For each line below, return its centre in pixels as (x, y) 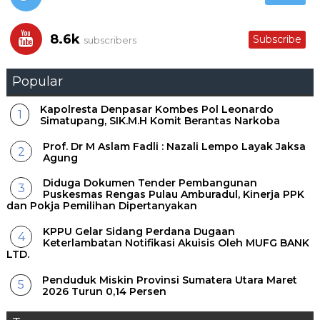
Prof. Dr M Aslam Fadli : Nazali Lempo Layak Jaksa (175, 146)
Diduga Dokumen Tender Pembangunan (150, 183)
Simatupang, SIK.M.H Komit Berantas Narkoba (160, 121)
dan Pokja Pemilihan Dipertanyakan (101, 206)
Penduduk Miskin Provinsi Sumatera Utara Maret (170, 280)
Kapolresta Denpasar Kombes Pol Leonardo (157, 110)
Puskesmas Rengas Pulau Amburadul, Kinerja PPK (174, 195)
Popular (37, 82)
